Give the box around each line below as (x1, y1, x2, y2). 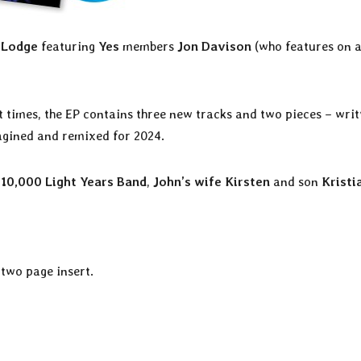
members (122, 39, 177, 55)
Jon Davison (177, 39, 255, 55)
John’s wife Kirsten (153, 174, 270, 190)
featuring (38, 39, 98, 55)
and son (270, 174, 322, 190)
